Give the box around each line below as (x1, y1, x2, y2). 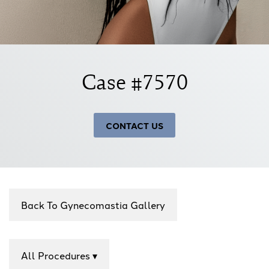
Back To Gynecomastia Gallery (21, 198, 165, 211)
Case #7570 (81, 67, 188, 95)
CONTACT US (106, 118, 163, 131)
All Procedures (21, 248, 92, 262)
